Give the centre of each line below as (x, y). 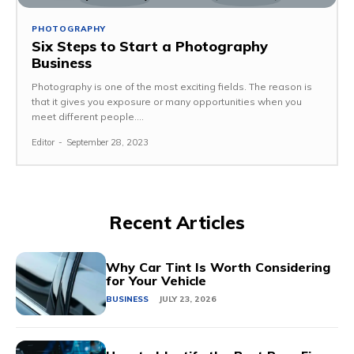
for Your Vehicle (156, 281)
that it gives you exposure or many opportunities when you (167, 102)
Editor (43, 143)
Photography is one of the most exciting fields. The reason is (172, 87)
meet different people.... (88, 117)
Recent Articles (177, 223)
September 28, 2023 (107, 143)
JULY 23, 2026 (188, 299)
